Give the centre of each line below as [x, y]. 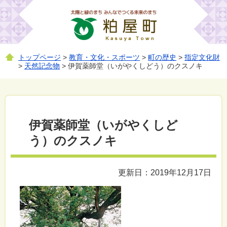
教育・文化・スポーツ [105, 57]
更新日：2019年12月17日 [165, 172]
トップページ [40, 57]
